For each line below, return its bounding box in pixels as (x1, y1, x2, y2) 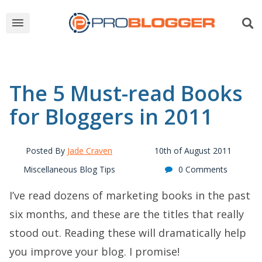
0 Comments (178, 164, 227, 175)
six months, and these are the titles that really (9, 207, 244, 221)
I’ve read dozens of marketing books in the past (9, 188, 250, 202)
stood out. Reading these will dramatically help (9, 226, 246, 240)
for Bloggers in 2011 (9, 102, 213, 131)
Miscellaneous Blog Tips (23, 164, 115, 175)
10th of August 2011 (154, 145, 232, 156)
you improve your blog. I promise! (9, 244, 180, 258)
